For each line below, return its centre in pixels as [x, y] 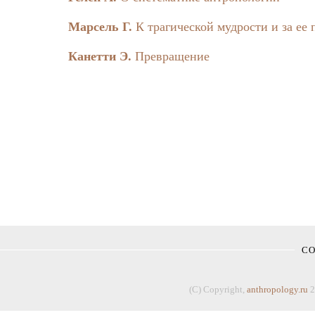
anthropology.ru [277, 289]
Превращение [172, 56]
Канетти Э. [100, 56]
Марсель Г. [100, 26]
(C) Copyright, [218, 289]
